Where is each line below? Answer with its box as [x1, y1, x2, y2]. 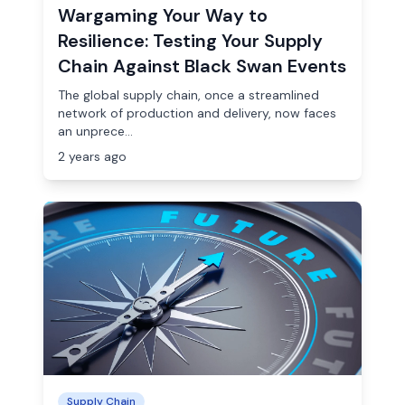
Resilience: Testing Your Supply [58, 29, 323, 52]
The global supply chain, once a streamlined [58, 87, 319, 103]
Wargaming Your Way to [58, 4, 268, 27]
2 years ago [58, 148, 127, 165]
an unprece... [58, 123, 133, 139]
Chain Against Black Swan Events [58, 54, 346, 78]
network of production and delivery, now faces [58, 105, 336, 121]
